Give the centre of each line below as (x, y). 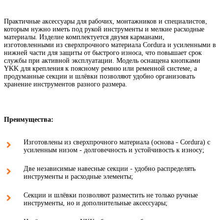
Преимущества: (29, 120)
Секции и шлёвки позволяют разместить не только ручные (111, 195)
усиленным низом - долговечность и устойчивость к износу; (114, 150)
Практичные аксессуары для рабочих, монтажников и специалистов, (106, 22)
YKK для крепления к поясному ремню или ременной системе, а (100, 69)
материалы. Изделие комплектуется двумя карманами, (84, 37)
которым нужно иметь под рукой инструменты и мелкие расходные (104, 29)
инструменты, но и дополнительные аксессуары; (96, 203)
